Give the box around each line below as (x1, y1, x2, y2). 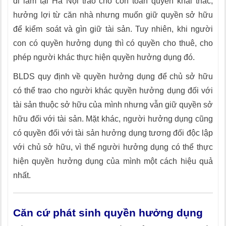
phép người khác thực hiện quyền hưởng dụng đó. (13, 53, 195, 62)
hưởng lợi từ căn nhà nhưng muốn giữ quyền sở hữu (13, 11, 213, 19)
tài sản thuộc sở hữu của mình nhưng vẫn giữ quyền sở (13, 100, 213, 109)
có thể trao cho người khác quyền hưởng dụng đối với (13, 86, 213, 95)
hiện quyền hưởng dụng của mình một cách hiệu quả (13, 157, 213, 165)
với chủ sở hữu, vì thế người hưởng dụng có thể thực (13, 143, 213, 151)
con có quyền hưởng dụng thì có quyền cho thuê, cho (13, 39, 213, 47)
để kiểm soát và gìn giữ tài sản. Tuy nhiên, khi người (13, 25, 213, 33)
